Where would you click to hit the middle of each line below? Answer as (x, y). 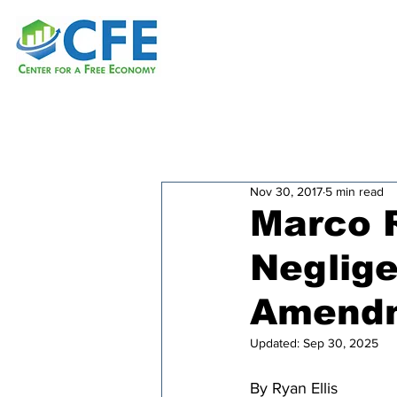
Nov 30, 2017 (286, 191)
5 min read (354, 191)
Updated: (276, 343)
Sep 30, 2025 (341, 343)
